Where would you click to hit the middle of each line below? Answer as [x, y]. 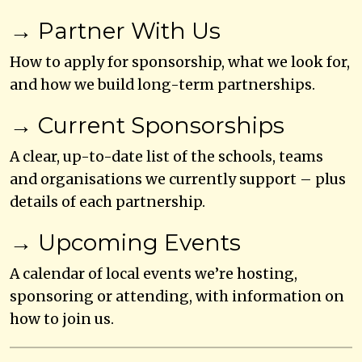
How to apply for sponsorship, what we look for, [180, 62]
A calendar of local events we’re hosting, [154, 274]
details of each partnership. [107, 202]
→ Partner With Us [115, 30]
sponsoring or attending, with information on [177, 296]
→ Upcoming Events [125, 242]
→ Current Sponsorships [147, 125]
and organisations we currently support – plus [178, 179]
